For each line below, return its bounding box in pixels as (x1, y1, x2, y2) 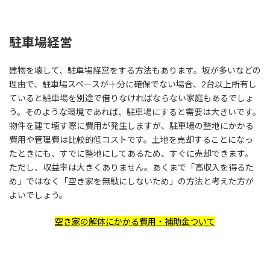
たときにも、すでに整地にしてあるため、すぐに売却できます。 (9, 148, 253, 159)
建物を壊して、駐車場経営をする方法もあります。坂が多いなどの (9, 64, 261, 75)
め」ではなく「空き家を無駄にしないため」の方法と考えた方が (9, 175, 254, 186)
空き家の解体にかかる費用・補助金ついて (55, 216, 215, 227)
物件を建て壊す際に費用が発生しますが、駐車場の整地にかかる (9, 120, 254, 131)
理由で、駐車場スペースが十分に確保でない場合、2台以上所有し (9, 78, 257, 89)
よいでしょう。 (9, 189, 67, 200)
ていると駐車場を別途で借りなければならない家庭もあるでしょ (9, 92, 254, 103)
